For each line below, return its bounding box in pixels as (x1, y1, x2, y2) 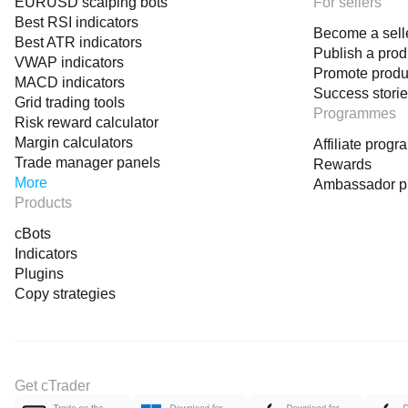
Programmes (313, 106, 396, 121)
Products (15, 195, 72, 210)
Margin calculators (15, 135, 133, 150)
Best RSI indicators (15, 15, 138, 30)
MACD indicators (15, 75, 125, 90)
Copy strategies (15, 286, 116, 301)
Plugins (15, 266, 64, 281)
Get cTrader (15, 378, 90, 393)
